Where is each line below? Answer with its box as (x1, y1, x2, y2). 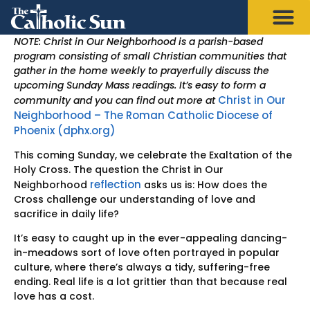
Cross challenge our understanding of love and (14, 192, 255, 206)
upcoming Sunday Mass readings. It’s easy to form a (14, 77, 266, 92)
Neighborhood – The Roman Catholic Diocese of (14, 107, 273, 122)
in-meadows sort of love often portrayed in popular (14, 246, 280, 260)
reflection (90, 176, 141, 192)
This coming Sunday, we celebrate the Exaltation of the (14, 147, 292, 162)
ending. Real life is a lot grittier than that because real (14, 275, 287, 289)
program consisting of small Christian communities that (14, 48, 286, 63)
